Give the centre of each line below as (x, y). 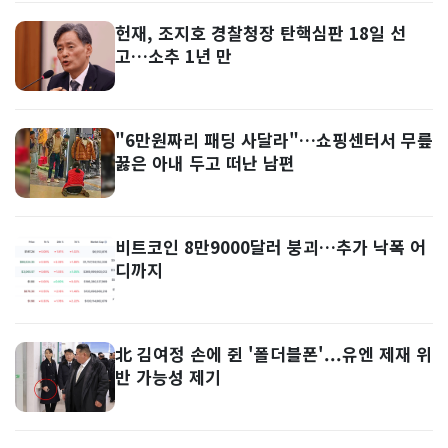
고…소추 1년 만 (173, 55)
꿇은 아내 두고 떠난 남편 (205, 162)
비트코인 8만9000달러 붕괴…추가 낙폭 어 (270, 246)
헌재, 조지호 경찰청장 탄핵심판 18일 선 (260, 32)
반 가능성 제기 (168, 376)
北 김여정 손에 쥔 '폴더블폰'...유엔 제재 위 (273, 353)
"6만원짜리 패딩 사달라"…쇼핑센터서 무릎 (274, 139)
